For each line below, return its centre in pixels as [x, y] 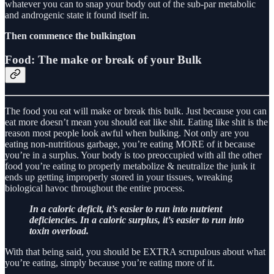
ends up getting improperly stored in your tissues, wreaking [119, 177]
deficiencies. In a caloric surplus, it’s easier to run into [137, 220]
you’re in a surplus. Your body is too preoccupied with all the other [133, 155]
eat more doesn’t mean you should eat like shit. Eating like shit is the [136, 122]
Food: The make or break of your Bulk [103, 59]
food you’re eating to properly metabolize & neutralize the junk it [130, 166]
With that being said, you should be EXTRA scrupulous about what [135, 251]
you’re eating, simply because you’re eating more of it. [110, 262]
